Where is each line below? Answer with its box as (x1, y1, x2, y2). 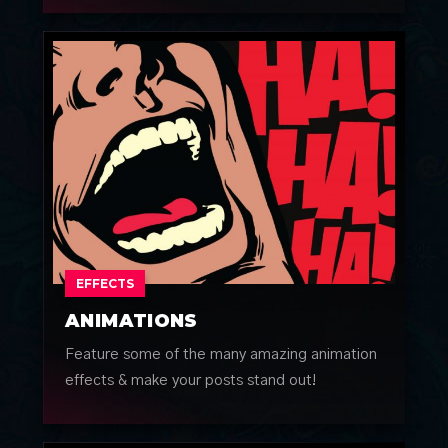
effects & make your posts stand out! (65, 372, 317, 388)
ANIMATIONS (65, 309, 198, 332)
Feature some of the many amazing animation (65, 346, 378, 362)
